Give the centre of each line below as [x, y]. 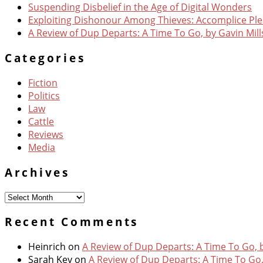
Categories [45, 58]
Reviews [46, 134]
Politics [44, 95]
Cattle [41, 121]
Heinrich [47, 246]
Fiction [43, 82]
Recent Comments [72, 222]
